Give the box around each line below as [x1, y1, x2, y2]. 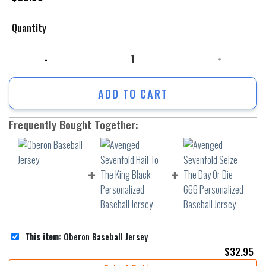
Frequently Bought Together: [9, 116, 138, 134]
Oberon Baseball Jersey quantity [8, 44, 125, 57]
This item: [25, 230, 61, 243]
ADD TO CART [98, 85, 168, 102]
